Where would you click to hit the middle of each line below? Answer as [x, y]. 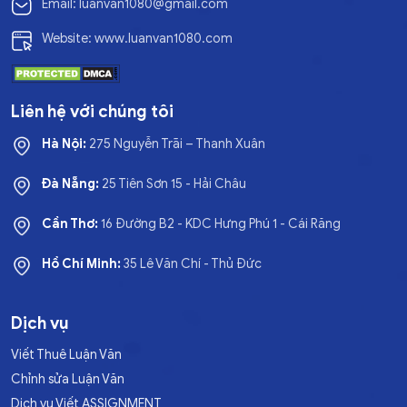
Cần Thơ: [70, 224]
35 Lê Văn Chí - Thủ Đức [191, 264]
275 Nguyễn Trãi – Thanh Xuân [176, 144]
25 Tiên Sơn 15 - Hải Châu [173, 184]
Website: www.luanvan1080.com [137, 39]
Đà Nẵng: [70, 184]
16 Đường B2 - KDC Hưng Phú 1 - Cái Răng [219, 224]
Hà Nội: [64, 144]
